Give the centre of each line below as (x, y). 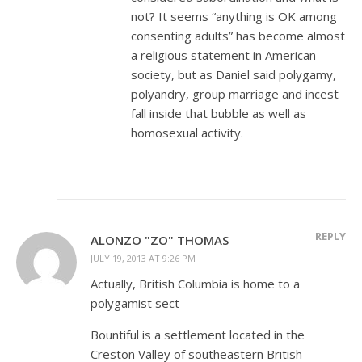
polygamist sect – (140, 303)
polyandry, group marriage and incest (235, 93)
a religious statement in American (223, 55)
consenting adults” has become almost (238, 35)
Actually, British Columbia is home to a (195, 283)
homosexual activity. (187, 132)
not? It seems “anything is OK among (234, 16)
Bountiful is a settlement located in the (198, 334)
